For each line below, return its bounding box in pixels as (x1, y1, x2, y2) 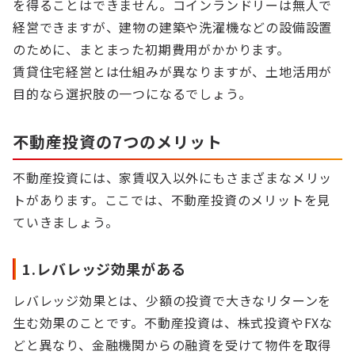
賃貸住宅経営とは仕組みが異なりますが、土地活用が (13, 62, 333, 81)
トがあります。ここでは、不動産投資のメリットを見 (13, 190, 331, 209)
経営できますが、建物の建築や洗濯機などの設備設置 (13, 17, 333, 36)
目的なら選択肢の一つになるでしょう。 (13, 84, 252, 103)
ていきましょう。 (13, 212, 119, 231)
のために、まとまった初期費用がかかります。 (13, 40, 290, 59)
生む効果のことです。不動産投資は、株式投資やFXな (13, 313, 333, 332)
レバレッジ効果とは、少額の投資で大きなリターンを (13, 291, 332, 310)
